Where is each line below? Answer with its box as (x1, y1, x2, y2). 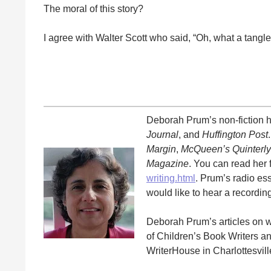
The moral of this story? (44, 3, 143, 14)
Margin (146, 143, 176, 154)
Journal (146, 129, 178, 140)
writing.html (146, 172, 195, 183)
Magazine (146, 158, 189, 169)
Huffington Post (202, 129, 268, 140)
